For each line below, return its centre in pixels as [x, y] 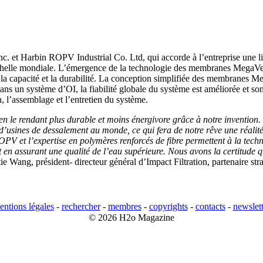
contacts [210, 207]
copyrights [168, 207]
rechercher [81, 207]
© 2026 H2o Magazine [131, 218]
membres [124, 207]
